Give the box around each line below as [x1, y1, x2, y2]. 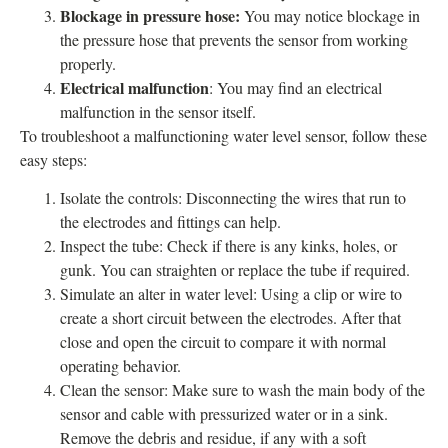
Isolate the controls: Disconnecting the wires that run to [60, 187, 406, 209]
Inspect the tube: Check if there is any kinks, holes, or [60, 235, 397, 257]
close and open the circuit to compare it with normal [60, 331, 386, 353]
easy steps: [20, 149, 87, 171]
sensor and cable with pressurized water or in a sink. [60, 403, 388, 425]
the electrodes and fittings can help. [60, 211, 281, 233]
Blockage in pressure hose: [60, 4, 244, 28]
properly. [60, 53, 116, 75]
